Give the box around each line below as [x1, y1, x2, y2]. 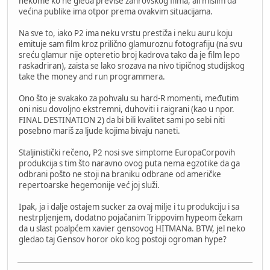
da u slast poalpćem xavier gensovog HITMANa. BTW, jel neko [19, 222, 245, 234]
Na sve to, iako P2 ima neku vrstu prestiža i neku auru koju [19, 27, 233, 39]
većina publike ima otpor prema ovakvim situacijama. [19, 5, 213, 17]
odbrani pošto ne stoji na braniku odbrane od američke [19, 168, 221, 180]
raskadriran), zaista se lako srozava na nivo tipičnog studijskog [19, 60, 245, 71]
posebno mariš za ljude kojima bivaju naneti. [19, 125, 180, 136]
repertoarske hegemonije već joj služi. [19, 179, 160, 190]
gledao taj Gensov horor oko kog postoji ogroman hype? [19, 233, 227, 245]
